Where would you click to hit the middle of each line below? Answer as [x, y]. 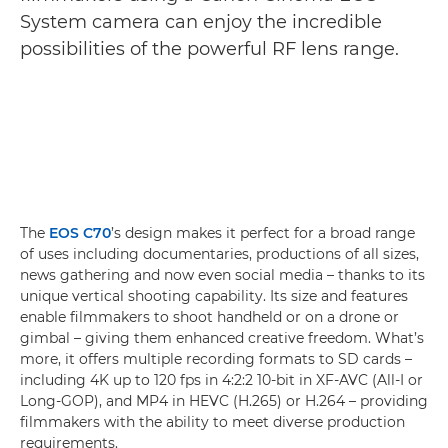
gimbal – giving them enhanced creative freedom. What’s [222, 338]
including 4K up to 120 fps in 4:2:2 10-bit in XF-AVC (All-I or [221, 380]
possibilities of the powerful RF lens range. [209, 49]
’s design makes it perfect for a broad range [263, 233]
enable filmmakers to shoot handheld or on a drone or [209, 317]
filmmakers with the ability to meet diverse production [212, 422]
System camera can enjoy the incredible [201, 22]
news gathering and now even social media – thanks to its [222, 275]
